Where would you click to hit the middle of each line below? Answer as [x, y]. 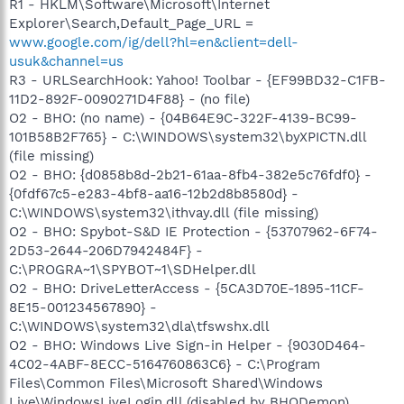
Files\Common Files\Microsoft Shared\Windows [166, 383]
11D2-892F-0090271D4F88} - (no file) [129, 99]
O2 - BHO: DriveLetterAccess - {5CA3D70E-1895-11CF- [187, 288]
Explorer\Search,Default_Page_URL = [131, 23]
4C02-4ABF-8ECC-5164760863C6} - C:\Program [165, 364]
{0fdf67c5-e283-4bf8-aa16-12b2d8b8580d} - [154, 193]
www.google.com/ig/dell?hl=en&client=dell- [154, 42]
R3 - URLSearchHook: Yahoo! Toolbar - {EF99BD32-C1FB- [197, 80]
